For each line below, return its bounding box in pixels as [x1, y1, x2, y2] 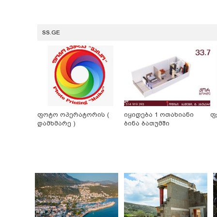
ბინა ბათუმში [124, 119, 170, 127]
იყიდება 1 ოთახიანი [124, 110, 194, 118]
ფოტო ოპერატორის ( [37, 110, 109, 118]
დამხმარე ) [37, 119, 76, 127]
